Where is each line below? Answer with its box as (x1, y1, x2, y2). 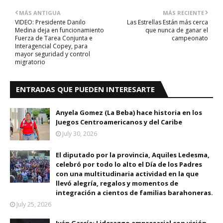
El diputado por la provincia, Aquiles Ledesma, (56, 150, 210, 159)
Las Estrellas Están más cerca (127, 17, 208, 26)
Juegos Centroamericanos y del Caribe (56, 117, 182, 126)
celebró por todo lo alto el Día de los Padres (56, 159, 202, 169)
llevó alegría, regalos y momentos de (56, 178, 178, 188)
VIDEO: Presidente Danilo (15, 17, 86, 26)
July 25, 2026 (16, 200, 51, 209)
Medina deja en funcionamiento (15, 25, 104, 34)
